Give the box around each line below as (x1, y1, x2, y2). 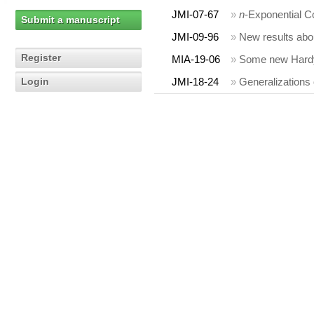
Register (21, 52, 61, 63)
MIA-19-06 (172, 53, 220, 65)
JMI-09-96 (172, 31, 219, 43)
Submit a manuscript (21, 14, 120, 25)
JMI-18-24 (172, 76, 219, 88)
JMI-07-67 (172, 8, 219, 20)
